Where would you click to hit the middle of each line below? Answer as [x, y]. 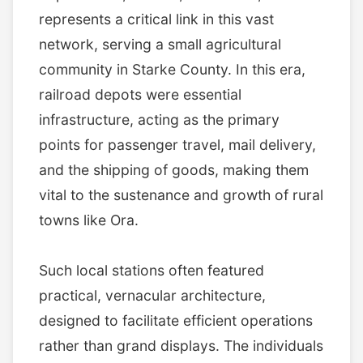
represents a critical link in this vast [156, 19]
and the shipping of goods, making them [174, 169]
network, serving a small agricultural [160, 44]
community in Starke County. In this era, [172, 69]
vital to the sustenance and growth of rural [181, 194]
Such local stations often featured [152, 270]
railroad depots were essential [140, 94]
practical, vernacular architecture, [152, 295]
